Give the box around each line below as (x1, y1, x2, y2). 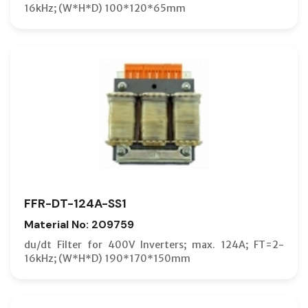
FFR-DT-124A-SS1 (24, 195, 126, 211)
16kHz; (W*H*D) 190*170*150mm (24, 252, 190, 265)
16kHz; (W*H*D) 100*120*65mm (24, 1, 186, 14)
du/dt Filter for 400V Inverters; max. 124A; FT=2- (24, 238, 284, 251)
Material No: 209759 (24, 217, 134, 232)
